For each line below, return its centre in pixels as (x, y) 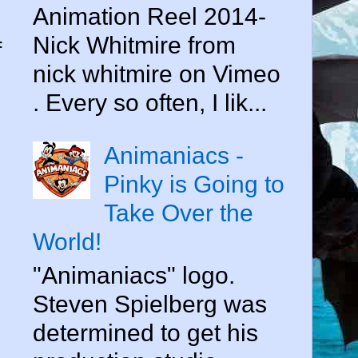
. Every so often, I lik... (150, 102)
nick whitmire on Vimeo (157, 74)
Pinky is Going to (194, 184)
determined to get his (145, 332)
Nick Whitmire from (134, 45)
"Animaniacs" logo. (134, 275)
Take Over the (179, 213)
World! (67, 241)
